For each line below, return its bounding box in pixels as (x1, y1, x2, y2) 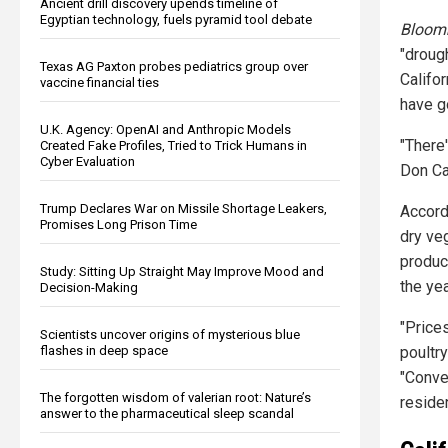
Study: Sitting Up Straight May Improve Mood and (40, 263, 324, 279)
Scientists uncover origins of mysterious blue (40, 326, 300, 342)
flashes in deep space (40, 342, 168, 358)
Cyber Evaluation (40, 153, 135, 169)
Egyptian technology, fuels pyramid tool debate (40, 11, 312, 27)
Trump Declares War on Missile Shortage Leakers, (40, 200, 327, 216)
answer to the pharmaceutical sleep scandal (40, 405, 294, 421)
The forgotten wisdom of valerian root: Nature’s (40, 389, 311, 405)
